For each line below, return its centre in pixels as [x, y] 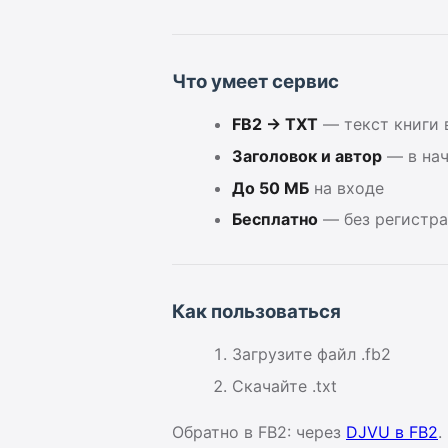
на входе [346, 187]
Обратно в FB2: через [259, 431]
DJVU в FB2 [392, 431]
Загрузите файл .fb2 [311, 354]
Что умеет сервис [255, 82]
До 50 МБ [270, 187]
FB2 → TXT [275, 124]
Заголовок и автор [307, 155]
